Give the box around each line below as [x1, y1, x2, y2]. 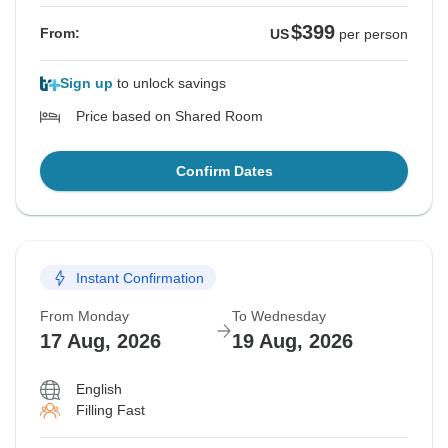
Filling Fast [76, 402, 145, 419]
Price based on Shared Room [76, 108, 263, 125]
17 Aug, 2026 [40, 330, 161, 353]
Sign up [60, 75, 113, 92]
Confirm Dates [175, 163, 273, 180]
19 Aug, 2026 [232, 330, 353, 353]
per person [339, 26, 408, 43]
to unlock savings [113, 75, 226, 92]
